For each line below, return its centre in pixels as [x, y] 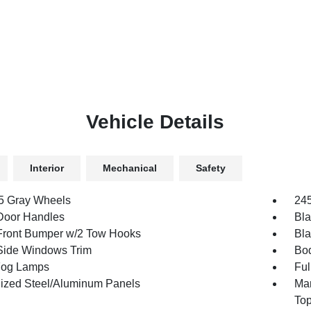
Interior [47, 168]
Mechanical [129, 168]
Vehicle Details [155, 122]
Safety [210, 168]
